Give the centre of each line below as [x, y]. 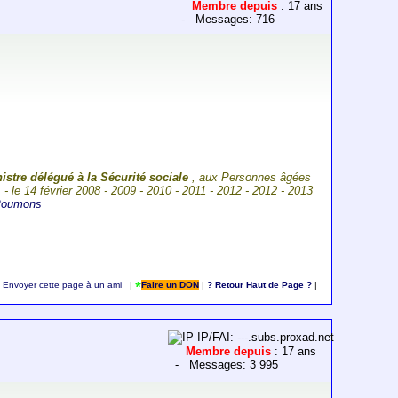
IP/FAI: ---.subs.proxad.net [264, 338]
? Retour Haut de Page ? [259, 285]
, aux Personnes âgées [250, 178]
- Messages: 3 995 [223, 365]
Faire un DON [170, 285]
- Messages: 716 [225, 20]
